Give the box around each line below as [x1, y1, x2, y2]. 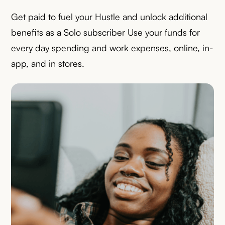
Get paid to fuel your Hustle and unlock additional [11, 11, 208, 22]
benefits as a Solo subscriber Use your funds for [11, 27, 200, 38]
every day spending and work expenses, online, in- [11, 42, 214, 53]
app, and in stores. [11, 58, 85, 69]
